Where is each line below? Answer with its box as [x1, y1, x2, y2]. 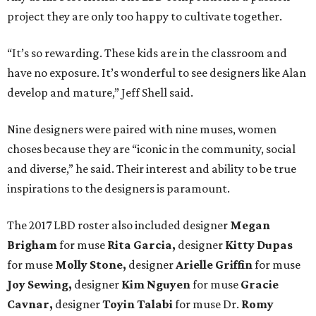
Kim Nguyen [119, 277, 190, 292]
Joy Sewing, [7, 277, 74, 292]
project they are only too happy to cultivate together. [7, 9, 282, 24]
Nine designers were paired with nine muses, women [7, 122, 276, 137]
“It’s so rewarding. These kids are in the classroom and [7, 46, 287, 61]
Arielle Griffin [176, 257, 253, 272]
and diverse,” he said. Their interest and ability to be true [7, 162, 296, 176]
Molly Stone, [55, 257, 128, 272]
